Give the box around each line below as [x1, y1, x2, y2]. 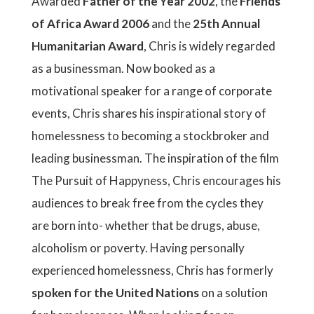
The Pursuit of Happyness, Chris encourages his [32, 173, 281, 188]
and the [151, 16, 191, 31]
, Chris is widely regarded [144, 39, 275, 53]
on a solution [199, 285, 268, 300]
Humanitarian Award [32, 39, 144, 53]
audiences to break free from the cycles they [32, 196, 264, 210]
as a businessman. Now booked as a [32, 61, 215, 76]
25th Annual [191, 16, 260, 31]
